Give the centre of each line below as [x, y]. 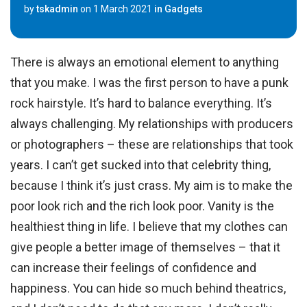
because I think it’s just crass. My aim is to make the [152, 186]
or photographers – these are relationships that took [152, 145]
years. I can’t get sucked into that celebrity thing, [141, 165]
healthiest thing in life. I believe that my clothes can [149, 227]
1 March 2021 [123, 9]
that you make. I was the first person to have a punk [150, 83]
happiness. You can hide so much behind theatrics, [148, 288]
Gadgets [184, 9]
